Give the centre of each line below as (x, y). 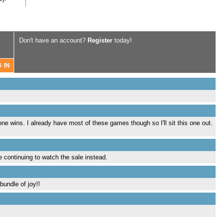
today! (122, 40)
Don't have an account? (53, 40)
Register (100, 40)
